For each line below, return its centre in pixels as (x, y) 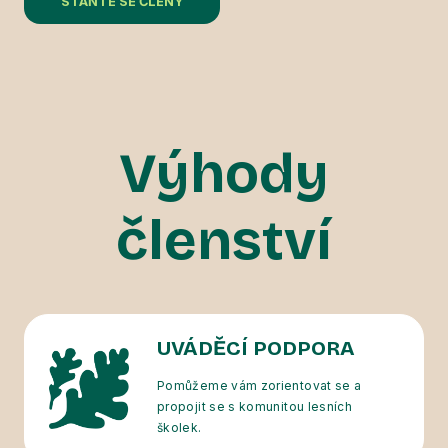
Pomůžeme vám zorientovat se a (259, 385)
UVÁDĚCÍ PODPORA (256, 348)
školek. (179, 427)
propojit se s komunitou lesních (255, 406)
